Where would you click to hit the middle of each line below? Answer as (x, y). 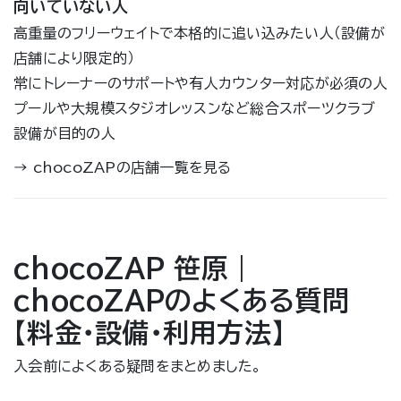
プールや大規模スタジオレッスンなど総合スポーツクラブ (195, 109)
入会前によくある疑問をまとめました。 (138, 367)
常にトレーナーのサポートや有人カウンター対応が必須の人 (200, 84)
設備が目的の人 (64, 134)
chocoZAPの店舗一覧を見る (132, 168)
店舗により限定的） (74, 59)
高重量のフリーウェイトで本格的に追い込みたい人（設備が (199, 34)
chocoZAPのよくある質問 (181, 301)
